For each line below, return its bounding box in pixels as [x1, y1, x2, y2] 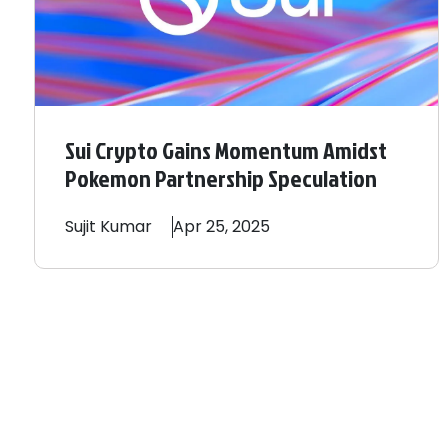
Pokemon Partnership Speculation [65, 161, 377, 196]
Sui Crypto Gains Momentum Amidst [65, 133, 387, 168]
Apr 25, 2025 [173, 215, 270, 239]
